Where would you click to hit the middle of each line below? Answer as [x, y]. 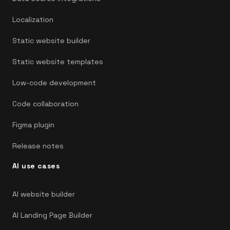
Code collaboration [45, 104]
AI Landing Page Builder [52, 215]
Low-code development [54, 83]
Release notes [38, 146]
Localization [33, 20]
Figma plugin [33, 125]
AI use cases [36, 166]
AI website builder [44, 194]
